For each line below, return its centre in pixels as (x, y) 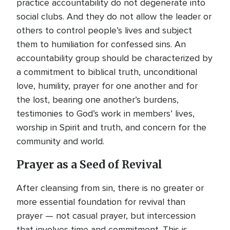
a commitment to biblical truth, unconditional (107, 72)
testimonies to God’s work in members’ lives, (106, 113)
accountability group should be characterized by (114, 58)
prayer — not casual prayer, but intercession (106, 216)
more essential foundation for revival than (101, 202)
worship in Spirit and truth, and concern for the (111, 127)
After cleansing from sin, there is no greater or (110, 188)
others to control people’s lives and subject (104, 30)
